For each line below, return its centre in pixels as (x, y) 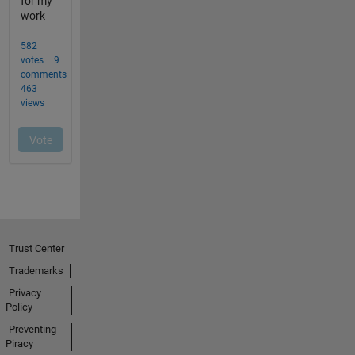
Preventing (32, 330)
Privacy (25, 293)
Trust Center (36, 249)
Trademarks (36, 271)
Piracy (19, 344)
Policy (19, 307)
